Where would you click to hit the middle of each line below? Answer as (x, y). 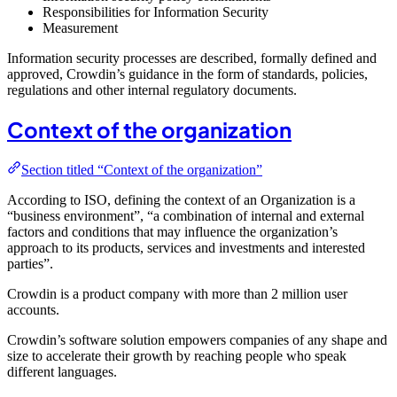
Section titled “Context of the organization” (142, 169)
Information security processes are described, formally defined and (192, 58)
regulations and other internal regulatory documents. (152, 90)
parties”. (30, 263)
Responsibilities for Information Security (156, 12)
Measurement (80, 27)
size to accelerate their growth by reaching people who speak (177, 355)
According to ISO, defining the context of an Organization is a (181, 199)
